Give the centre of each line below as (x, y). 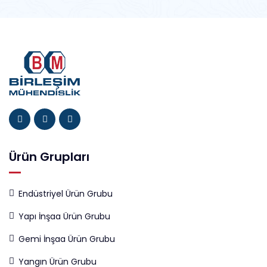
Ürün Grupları (49, 157)
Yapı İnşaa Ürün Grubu (64, 216)
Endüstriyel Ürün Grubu (66, 194)
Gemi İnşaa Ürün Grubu (67, 239)
